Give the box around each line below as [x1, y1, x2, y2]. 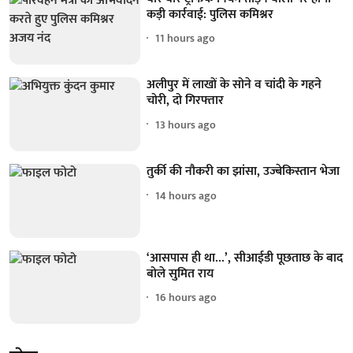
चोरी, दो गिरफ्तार [147, 90, 225, 112]
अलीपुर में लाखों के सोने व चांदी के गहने [147, 74, 322, 96]
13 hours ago [155, 115, 217, 134]
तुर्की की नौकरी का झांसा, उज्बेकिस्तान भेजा [147, 161, 340, 183]
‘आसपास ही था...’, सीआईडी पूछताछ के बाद [147, 247, 344, 269]
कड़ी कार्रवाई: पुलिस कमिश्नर [147, 3, 274, 25]
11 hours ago [155, 29, 216, 48]
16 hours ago [155, 288, 217, 307]
